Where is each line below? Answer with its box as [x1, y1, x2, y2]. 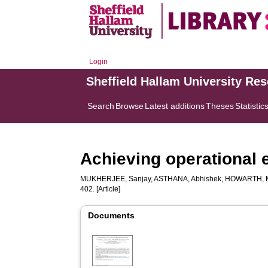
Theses [206, 101, 234, 111]
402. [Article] [80, 185, 121, 193]
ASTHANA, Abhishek [154, 175, 222, 183]
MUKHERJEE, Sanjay [80, 175, 151, 183]
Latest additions [145, 101, 205, 111]
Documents [88, 211, 135, 220]
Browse [115, 101, 144, 111]
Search [87, 101, 115, 111]
